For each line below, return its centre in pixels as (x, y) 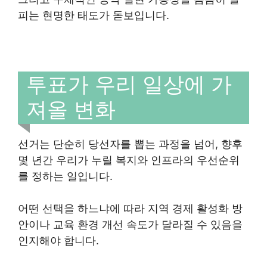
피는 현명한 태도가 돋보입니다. (94, 15)
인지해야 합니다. (58, 240)
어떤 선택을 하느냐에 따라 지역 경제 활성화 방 (130, 208)
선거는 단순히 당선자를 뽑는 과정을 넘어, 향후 (130, 144)
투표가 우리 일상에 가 (129, 84)
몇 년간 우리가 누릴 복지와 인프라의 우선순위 (129, 160)
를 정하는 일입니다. (65, 176)
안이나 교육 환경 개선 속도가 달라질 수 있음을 (130, 224)
